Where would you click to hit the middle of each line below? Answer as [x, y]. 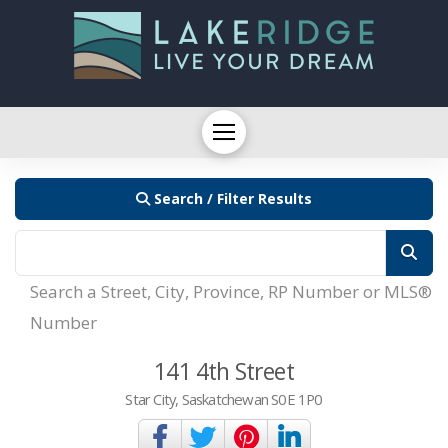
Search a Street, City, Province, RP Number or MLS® [231, 291]
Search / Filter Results [233, 198]
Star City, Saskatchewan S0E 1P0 [224, 398]
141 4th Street [224, 370]
